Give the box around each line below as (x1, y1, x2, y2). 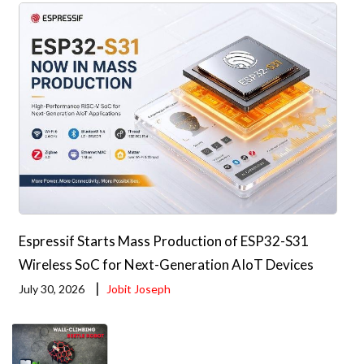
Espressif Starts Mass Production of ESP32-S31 (19, 232, 310, 250)
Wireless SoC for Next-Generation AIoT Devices (19, 256, 314, 274)
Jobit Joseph (106, 282, 171, 297)
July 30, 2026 (19, 282, 85, 297)
